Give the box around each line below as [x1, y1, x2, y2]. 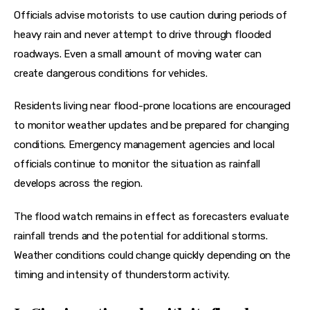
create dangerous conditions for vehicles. [14, 66, 208, 80]
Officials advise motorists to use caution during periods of [14, 8, 291, 21]
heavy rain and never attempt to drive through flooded [14, 28, 274, 41]
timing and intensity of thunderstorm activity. [14, 268, 230, 281]
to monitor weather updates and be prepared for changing [14, 119, 292, 131]
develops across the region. [14, 177, 143, 190]
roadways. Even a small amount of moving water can [14, 47, 264, 60]
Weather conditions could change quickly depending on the [14, 248, 293, 262]
